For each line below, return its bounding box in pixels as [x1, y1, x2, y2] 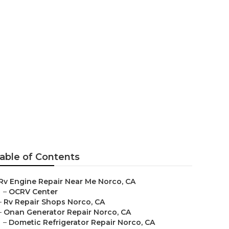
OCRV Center [9, 187, 58, 196]
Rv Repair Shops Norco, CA [4, 197, 105, 207]
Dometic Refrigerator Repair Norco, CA [9, 218, 155, 227]
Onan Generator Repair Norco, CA [4, 208, 131, 217]
